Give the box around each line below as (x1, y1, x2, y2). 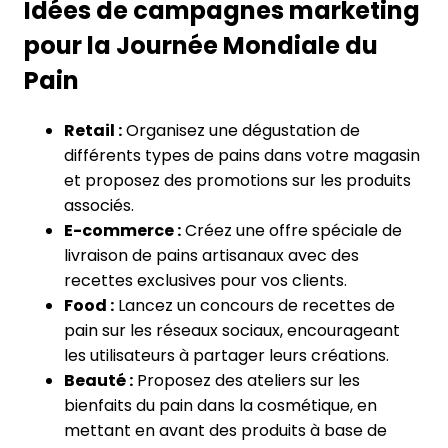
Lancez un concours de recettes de (114, 293, 395, 317)
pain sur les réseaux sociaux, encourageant (64, 318, 400, 342)
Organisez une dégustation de (122, 118, 360, 142)
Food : (64, 293, 114, 317)
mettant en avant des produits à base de (64, 418, 387, 442)
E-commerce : (64, 218, 181, 242)
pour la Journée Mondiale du (24, 28, 378, 62)
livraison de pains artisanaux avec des (64, 243, 359, 267)
